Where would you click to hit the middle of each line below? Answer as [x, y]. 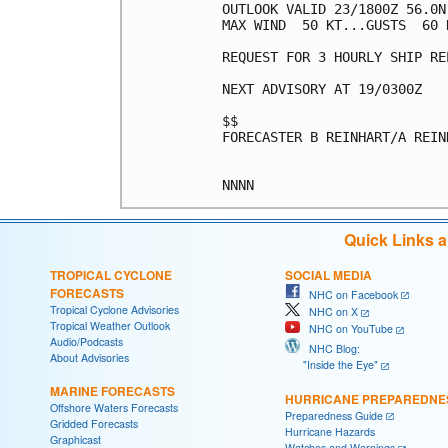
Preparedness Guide [334, 415]
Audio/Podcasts [86, 341]
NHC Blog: [330, 348]
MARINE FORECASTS [112, 390]
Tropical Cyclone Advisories [114, 309]
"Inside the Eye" [331, 364]
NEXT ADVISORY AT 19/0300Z [322, 88]
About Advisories [89, 357]
